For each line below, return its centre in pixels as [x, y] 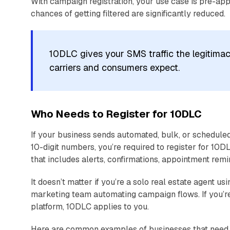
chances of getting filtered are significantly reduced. [128, 13]
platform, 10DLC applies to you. [90, 206]
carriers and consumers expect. [114, 67]
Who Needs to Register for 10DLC [116, 114]
